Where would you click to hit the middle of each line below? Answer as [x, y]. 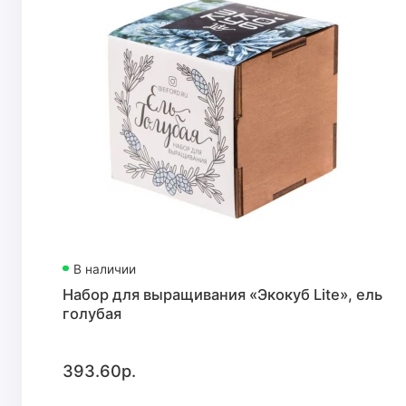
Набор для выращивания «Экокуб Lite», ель [223, 294]
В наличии [105, 270]
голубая [92, 313]
